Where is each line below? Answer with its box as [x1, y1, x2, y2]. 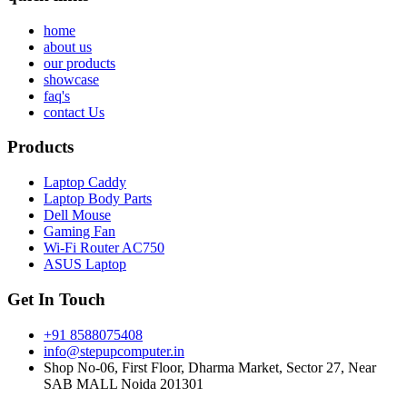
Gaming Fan [44, 223, 115, 240]
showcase [44, 71, 99, 87]
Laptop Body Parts [44, 191, 152, 207]
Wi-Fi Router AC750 [44, 240, 164, 256]
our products [44, 55, 115, 71]
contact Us [44, 104, 104, 120]
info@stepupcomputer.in [44, 342, 184, 359]
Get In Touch [7, 289, 105, 309]
